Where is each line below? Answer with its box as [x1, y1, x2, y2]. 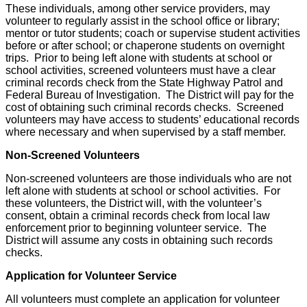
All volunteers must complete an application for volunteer [5, 293, 280, 306]
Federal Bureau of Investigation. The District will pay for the [5, 89, 294, 101]
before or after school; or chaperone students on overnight [5, 40, 284, 52]
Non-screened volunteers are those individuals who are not [5, 173, 291, 185]
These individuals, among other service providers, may [5, 3, 270, 15]
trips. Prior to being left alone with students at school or [5, 52, 272, 64]
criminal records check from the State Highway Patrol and [5, 77, 283, 89]
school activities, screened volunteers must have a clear [5, 64, 275, 77]
